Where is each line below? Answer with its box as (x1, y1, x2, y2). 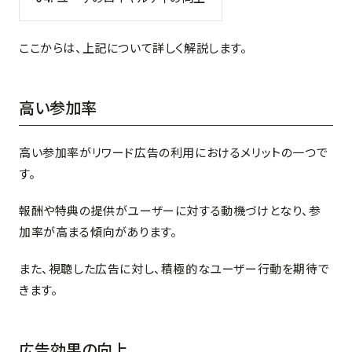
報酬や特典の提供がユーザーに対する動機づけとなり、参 (19, 201, 321, 218)
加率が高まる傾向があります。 (19, 222, 178, 240)
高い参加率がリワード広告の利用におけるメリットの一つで (19, 143, 328, 160)
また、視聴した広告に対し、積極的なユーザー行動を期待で (19, 259, 330, 277)
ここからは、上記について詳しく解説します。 (19, 38, 247, 56)
